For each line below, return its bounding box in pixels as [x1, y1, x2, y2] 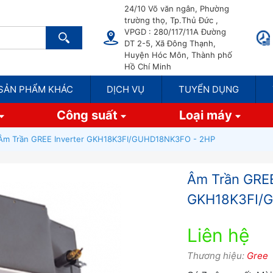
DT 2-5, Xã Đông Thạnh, [124, 38, 216, 48]
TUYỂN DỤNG [178, 83, 239, 95]
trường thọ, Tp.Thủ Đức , [124, 15, 218, 25]
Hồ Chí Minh [124, 62, 171, 71]
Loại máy [179, 108, 235, 122]
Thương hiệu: [186, 250, 247, 261]
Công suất [57, 108, 121, 122]
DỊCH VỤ [107, 83, 145, 95]
